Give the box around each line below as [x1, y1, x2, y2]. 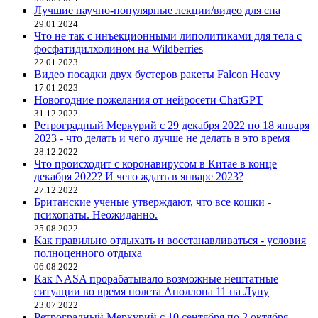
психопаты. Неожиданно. [34, 208, 158, 221]
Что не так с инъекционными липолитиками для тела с [34, 29, 302, 42]
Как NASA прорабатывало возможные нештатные [34, 272, 278, 285]
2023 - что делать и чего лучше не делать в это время [34, 131, 290, 144]
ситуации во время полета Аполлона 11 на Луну [34, 285, 269, 297]
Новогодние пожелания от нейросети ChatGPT [34, 93, 263, 106]
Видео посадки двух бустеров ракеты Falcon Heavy [34, 67, 280, 80]
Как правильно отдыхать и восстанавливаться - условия [34, 234, 306, 246]
